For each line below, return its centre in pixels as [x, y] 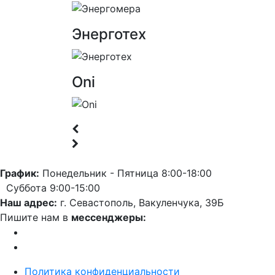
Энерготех [109, 34]
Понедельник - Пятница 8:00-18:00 [126, 173]
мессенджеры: [109, 217]
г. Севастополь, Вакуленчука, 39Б [141, 202]
